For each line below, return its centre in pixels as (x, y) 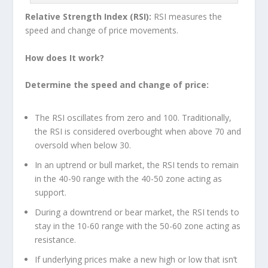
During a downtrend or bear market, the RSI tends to (137, 212)
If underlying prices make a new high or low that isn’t (136, 259)
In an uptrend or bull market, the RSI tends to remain (137, 165)
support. (51, 192)
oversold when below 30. (83, 145)
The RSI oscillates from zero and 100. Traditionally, (133, 118)
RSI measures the (187, 17)
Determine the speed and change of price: (117, 85)
